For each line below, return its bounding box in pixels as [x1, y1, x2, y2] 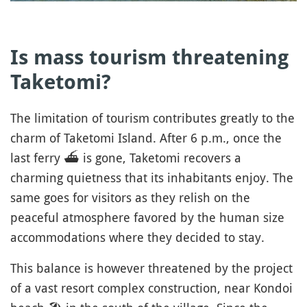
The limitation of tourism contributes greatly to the [10, 109, 295, 126]
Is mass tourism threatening [10, 45, 289, 69]
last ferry [10, 149, 64, 166]
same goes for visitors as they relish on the [10, 188, 250, 206]
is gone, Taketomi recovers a [79, 149, 241, 166]
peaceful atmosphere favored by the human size [10, 208, 284, 225]
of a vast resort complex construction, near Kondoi [10, 279, 293, 296]
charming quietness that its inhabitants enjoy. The [10, 169, 293, 186]
